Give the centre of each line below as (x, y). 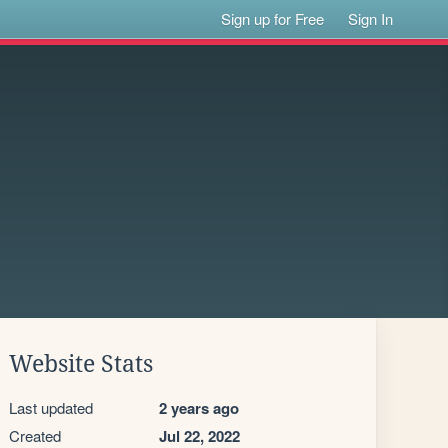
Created (35, 435)
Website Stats (81, 364)
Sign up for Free (273, 18)
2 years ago (199, 408)
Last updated (51, 407)
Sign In (371, 18)
